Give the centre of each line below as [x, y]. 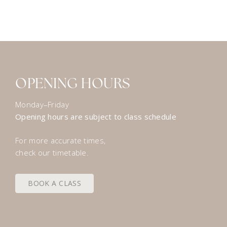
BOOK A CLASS [55, 183]
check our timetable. [52, 152]
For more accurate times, [61, 140]
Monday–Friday [42, 104]
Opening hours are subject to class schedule [96, 117]
